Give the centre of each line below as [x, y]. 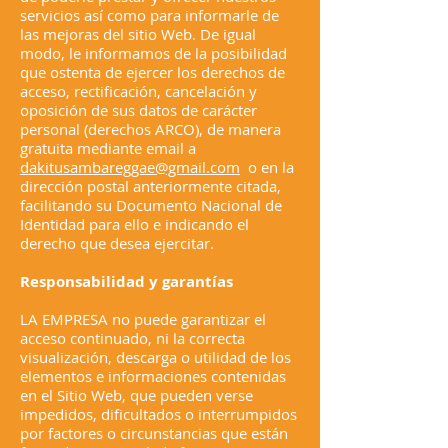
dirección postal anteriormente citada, [150, 186]
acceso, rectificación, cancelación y [138, 91]
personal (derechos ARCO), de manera [150, 129]
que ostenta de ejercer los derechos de [152, 72]
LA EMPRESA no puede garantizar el [143, 319]
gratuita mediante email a [108, 148]
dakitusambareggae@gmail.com [130, 167]
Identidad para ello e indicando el [134, 224]
